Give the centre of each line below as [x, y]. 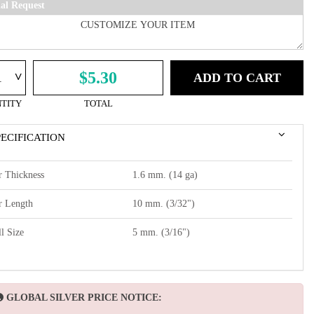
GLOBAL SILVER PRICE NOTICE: [84, 297]
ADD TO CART [237, 77]
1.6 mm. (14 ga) [165, 175]
